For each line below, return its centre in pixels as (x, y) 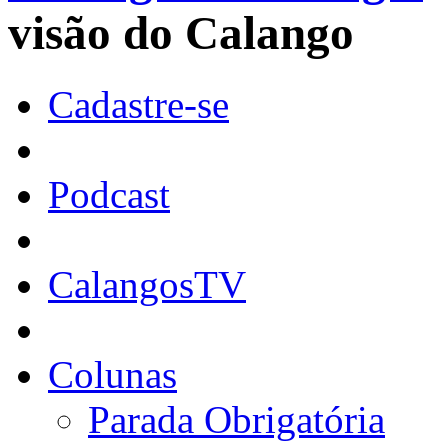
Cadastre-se (138, 104)
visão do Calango (181, 33)
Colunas (112, 374)
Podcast (109, 194)
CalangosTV (147, 284)
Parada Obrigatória (236, 419)
